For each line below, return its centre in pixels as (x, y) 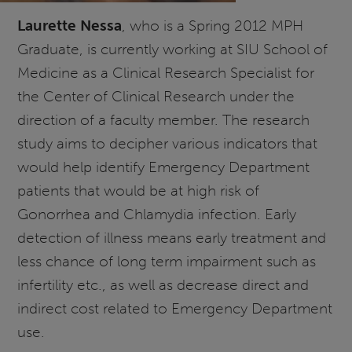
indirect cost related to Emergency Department (175, 308)
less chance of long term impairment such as (167, 261)
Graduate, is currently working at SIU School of (173, 49)
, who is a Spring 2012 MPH (213, 25)
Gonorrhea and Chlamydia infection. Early (157, 214)
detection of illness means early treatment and (172, 237)
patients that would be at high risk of (139, 190)
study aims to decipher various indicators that (168, 143)
